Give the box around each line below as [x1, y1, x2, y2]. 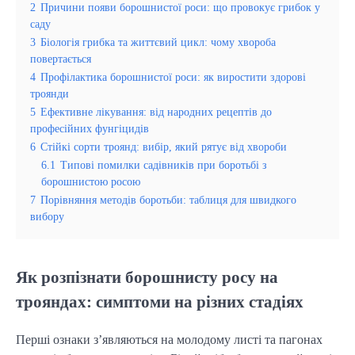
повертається [30, 52, 91, 66]
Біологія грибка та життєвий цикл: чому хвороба [40, 36, 276, 49]
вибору [30, 210, 64, 223]
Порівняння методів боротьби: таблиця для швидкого [40, 193, 296, 207]
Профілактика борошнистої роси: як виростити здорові [40, 71, 306, 84]
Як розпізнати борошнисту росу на [16, 268, 278, 287]
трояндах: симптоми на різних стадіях [16, 292, 303, 311]
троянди [30, 87, 69, 101]
